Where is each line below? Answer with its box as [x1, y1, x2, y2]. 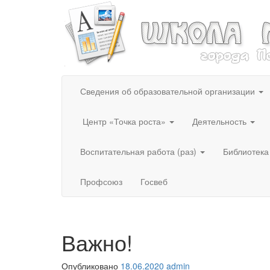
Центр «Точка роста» [80, 115, 168, 127]
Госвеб [140, 175, 168, 187]
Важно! [61, 227, 133, 257]
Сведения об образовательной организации [80, 85, 257, 97]
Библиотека [223, 145, 269, 157]
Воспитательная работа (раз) [80, 145, 199, 157]
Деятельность [192, 115, 249, 127]
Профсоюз [80, 175, 122, 187]
